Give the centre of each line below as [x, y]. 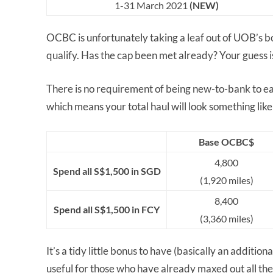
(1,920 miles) [226, 180]
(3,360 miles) [226, 219]
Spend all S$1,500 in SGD [107, 171]
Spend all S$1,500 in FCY [107, 210]
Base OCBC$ [226, 142]
